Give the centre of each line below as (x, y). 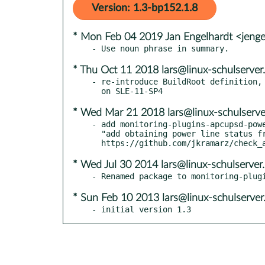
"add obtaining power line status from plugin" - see (96, 133)
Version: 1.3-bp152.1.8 (145, 8)
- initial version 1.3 (141, 209)
